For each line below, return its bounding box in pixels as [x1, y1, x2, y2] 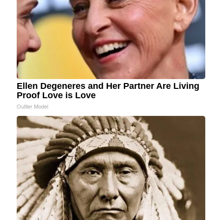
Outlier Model [17, 102, 48, 110]
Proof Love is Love [17, 90, 96, 101]
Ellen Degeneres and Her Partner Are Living [17, 81, 199, 91]
